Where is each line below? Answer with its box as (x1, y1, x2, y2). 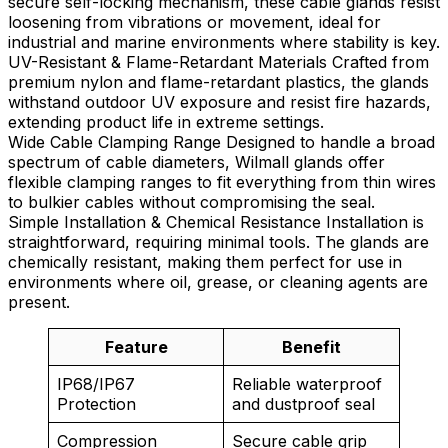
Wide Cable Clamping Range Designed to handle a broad (8, 132, 435, 153)
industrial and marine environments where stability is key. (8, 32, 440, 53)
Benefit (282, 337, 341, 358)
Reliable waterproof (232, 374, 382, 395)
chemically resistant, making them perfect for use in (8, 252, 402, 273)
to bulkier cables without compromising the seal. (8, 192, 375, 213)
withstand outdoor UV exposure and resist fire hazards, (8, 92, 431, 113)
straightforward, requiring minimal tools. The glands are (8, 232, 429, 253)
